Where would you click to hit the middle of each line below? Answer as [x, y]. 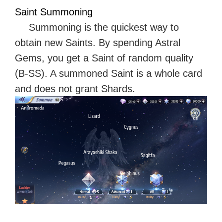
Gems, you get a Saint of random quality [104, 58]
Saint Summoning [54, 12]
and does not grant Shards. [75, 88]
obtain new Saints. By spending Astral [97, 42]
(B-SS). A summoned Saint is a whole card [108, 73]
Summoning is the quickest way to [104, 27]
